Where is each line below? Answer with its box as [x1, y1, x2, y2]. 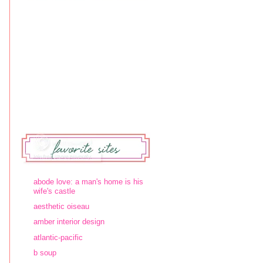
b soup [33, 248, 56, 257]
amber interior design [33, 217, 104, 227]
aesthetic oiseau [33, 202, 89, 211]
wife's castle [33, 186, 75, 195]
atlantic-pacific [33, 232, 83, 242]
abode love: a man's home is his [33, 177, 143, 186]
